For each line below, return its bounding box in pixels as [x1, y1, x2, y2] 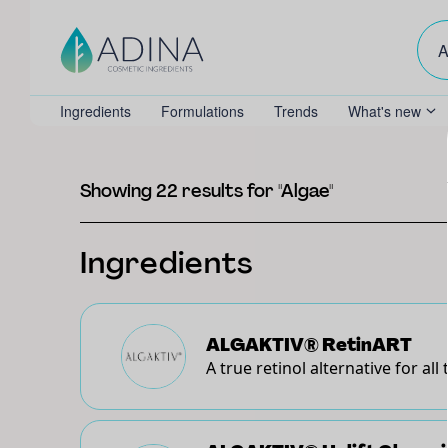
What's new [348, 101, 421, 121]
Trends [274, 101, 318, 121]
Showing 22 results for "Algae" [80, 179, 333, 203]
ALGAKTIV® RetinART [206, 332, 412, 357]
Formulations [161, 101, 244, 121]
